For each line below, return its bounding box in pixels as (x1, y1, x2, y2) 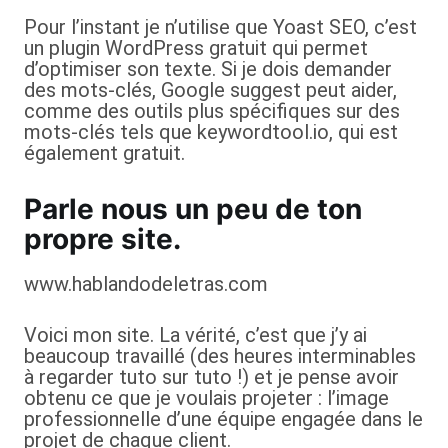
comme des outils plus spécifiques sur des (24, 99, 400, 123)
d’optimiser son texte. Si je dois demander (24, 57, 392, 81)
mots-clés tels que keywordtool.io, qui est (24, 120, 398, 144)
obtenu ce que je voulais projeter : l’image (24, 386, 389, 410)
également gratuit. (24, 141, 185, 165)
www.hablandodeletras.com (24, 272, 268, 296)
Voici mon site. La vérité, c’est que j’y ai (24, 323, 367, 347)
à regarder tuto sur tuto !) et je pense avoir (24, 365, 399, 389)
